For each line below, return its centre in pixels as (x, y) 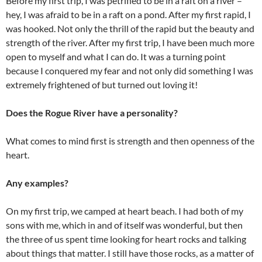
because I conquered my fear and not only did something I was (130, 71)
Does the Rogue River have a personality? (92, 113)
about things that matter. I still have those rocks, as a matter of (130, 253)
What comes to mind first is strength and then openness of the (130, 141)
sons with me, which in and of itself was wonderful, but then (124, 225)
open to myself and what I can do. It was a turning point (116, 57)
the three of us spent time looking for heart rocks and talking (126, 239)
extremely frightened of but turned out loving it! (102, 85)
